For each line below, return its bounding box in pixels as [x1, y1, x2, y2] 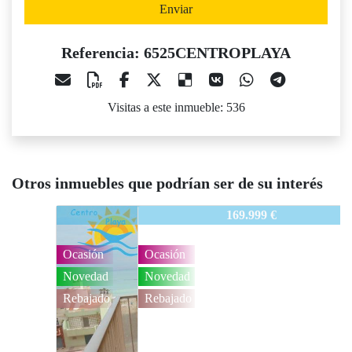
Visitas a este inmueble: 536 [107, 101, 245, 115]
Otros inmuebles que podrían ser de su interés [12, 174, 323, 192]
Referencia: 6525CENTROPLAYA [61, 44, 291, 62]
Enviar [159, 2, 192, 16]
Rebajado [69, 291, 116, 306]
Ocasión [69, 247, 110, 262]
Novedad [69, 269, 115, 284]
